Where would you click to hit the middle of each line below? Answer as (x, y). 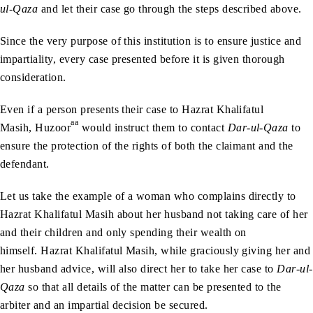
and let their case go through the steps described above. (170, 9)
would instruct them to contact (153, 128)
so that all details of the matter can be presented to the (153, 287)
